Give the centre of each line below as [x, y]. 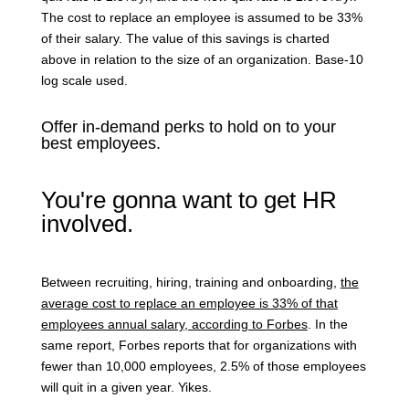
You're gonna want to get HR [189, 200]
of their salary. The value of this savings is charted [185, 39]
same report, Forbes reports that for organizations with [199, 346]
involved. [87, 224]
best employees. [100, 144]
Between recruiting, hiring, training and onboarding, [189, 283]
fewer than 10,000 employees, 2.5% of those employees [203, 367]
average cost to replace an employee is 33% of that [189, 304]
